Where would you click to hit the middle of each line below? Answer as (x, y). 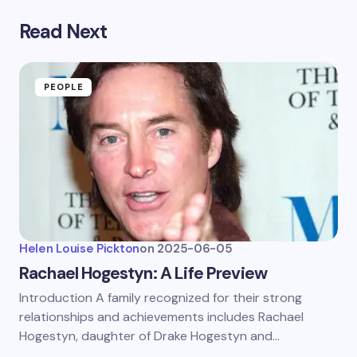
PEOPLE (64, 87)
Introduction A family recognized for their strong (161, 298)
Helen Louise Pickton (79, 249)
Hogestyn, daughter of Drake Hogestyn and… (149, 336)
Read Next (63, 31)
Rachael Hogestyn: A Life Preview (143, 273)
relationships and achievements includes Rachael (161, 317)
